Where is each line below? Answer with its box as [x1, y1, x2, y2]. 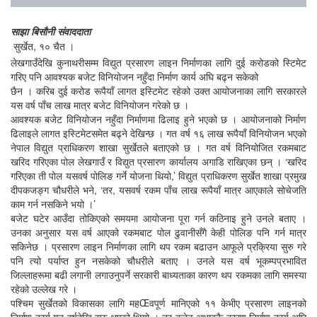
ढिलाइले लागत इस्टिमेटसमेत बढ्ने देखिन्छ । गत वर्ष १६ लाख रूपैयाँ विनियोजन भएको [11, 125, 306, 140]
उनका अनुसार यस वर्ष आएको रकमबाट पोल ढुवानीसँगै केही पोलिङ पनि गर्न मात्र [11, 224, 306, 239]
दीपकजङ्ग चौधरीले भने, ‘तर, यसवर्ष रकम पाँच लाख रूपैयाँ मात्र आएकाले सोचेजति [11, 182, 306, 197]
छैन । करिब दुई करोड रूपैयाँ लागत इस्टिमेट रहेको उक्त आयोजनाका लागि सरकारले [11, 83, 306, 98]
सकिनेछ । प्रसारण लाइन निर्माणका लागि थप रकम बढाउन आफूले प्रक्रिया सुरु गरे [11, 238, 306, 253]
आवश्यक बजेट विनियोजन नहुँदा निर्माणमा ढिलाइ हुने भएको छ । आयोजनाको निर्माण [11, 111, 306, 126]
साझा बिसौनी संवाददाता [11, 23, 91, 38]
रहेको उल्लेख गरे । [11, 281, 77, 296]
